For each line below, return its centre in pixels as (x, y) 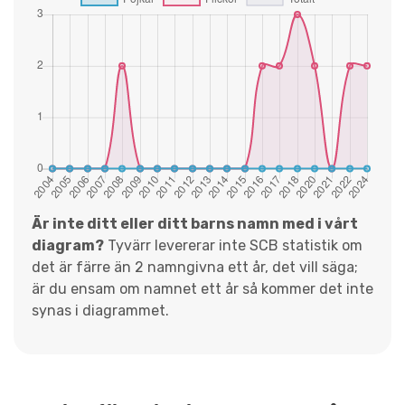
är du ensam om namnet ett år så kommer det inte (202, 288)
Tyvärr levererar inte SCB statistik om (233, 245)
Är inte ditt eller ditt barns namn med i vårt (195, 223)
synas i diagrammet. (100, 310)
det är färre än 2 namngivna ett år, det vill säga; (195, 267)
